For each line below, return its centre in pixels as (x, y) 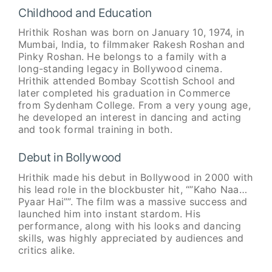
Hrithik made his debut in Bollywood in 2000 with (135, 177)
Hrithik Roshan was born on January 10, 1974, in (131, 32)
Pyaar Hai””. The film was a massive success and (133, 201)
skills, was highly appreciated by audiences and (131, 238)
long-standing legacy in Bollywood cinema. (120, 69)
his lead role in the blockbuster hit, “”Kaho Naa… (132, 189)
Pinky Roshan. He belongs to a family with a (122, 57)
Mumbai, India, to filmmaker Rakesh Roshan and (131, 45)
